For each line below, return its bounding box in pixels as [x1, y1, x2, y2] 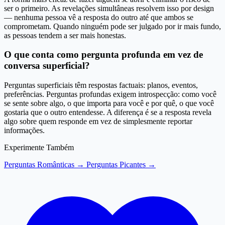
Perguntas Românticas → [4, 160, 86, 169]
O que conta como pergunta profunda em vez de [4, 49, 203, 60]
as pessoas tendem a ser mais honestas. [4, 31, 126, 40]
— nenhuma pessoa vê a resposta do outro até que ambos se [4, 13, 193, 22]
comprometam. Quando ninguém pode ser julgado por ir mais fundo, [4, 22, 221, 31]
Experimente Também [4, 143, 74, 152]
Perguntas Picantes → [86, 160, 156, 169]
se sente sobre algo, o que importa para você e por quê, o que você [4, 99, 214, 107]
